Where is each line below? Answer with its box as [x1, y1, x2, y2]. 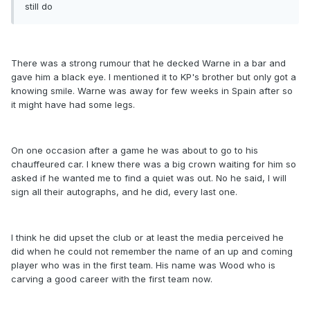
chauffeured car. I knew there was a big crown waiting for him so [11, 158, 296, 170]
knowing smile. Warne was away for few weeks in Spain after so [11, 85, 293, 97]
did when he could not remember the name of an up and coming [11, 246, 293, 257]
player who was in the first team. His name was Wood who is [11, 259, 275, 271]
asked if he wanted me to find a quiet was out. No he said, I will [11, 172, 286, 184]
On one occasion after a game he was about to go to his [11, 145, 258, 156]
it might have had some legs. [11, 99, 135, 111]
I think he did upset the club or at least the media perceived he [11, 232, 284, 244]
